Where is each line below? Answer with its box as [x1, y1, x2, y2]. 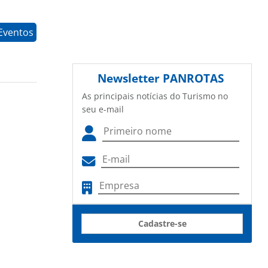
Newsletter [98, 70, 163, 87]
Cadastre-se [138, 218, 187, 230]
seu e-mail [82, 103, 124, 115]
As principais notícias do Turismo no [82, 90, 228, 102]
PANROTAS [163, 70, 224, 87]
